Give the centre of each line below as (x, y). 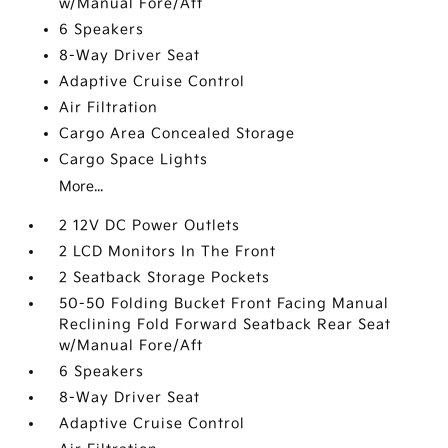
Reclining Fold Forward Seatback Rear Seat (225, 325)
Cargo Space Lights (134, 160)
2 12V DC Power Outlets (150, 226)
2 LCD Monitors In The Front (168, 252)
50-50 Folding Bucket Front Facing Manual (224, 304)
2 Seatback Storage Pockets (165, 278)
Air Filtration (109, 108)
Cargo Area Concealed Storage (177, 134)
